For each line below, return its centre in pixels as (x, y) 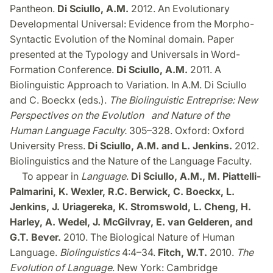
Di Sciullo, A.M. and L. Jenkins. (160, 146)
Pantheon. (34, 9)
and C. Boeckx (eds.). (59, 100)
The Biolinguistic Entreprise (171, 100)
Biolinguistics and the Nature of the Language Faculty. (131, 161)
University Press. (49, 146)
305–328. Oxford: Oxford (186, 131)
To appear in (45, 176)
